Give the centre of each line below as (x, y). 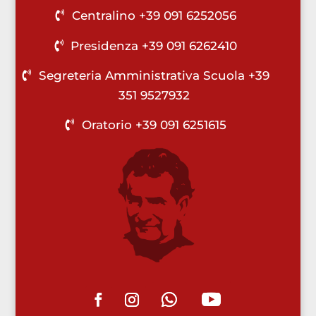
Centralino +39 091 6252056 (154, 16)
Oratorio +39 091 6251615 (154, 124)
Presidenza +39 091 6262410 (154, 45)
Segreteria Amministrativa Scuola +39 (154, 75)
